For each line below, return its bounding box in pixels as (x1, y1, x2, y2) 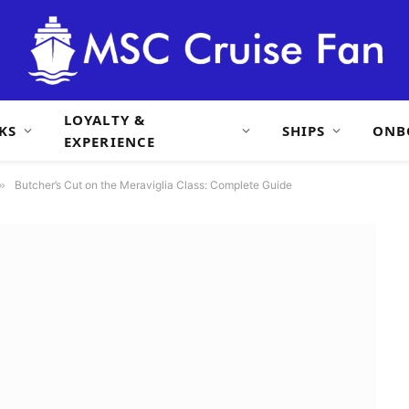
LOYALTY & (64, 110, 145, 129)
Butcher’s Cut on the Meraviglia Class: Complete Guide (15, 178, 292, 192)
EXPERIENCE (64, 132, 155, 151)
